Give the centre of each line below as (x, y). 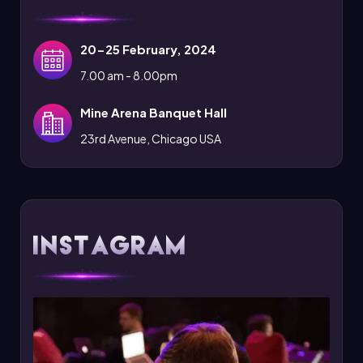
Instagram (111, 246)
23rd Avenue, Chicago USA (151, 139)
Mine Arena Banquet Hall (154, 113)
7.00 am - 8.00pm (129, 76)
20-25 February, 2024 (148, 49)
